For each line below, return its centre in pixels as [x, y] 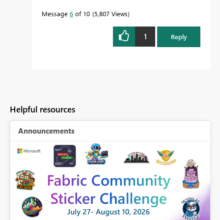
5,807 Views [111, 13]
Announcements [46, 130]
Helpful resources [42, 109]
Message [56, 13]
